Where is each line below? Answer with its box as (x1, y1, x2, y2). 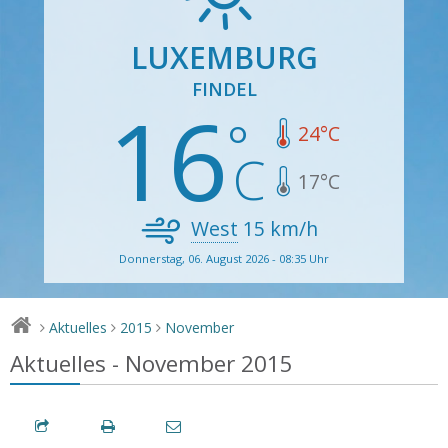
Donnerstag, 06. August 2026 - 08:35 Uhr (119, 250, 329, 266)
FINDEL (191, 76, 257, 101)
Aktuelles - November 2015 (10, 347, 293, 379)
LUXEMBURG (130, 36, 318, 78)
